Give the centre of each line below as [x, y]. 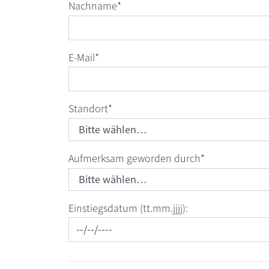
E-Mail [82, 57]
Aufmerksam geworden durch [134, 158]
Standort [88, 109]
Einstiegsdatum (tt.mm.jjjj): [128, 208]
